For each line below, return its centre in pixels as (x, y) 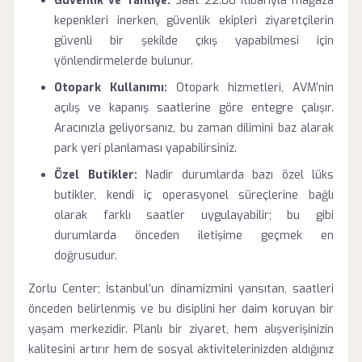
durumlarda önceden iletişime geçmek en (194, 236)
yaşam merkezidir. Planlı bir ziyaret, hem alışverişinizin (181, 329)
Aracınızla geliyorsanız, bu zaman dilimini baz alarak (194, 128)
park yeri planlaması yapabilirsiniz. (145, 148)
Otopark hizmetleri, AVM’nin (250, 88)
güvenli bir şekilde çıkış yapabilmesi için (194, 41)
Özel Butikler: (96, 175)
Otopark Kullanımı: (111, 88)
